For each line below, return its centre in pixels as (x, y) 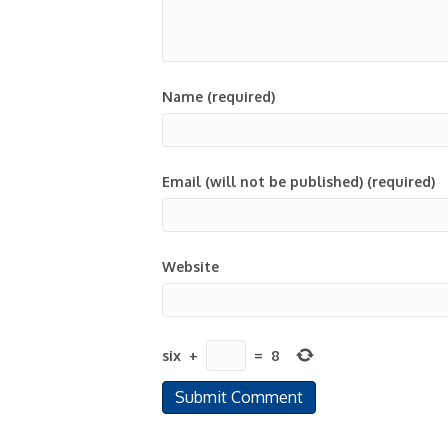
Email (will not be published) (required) (298, 181)
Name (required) (218, 96)
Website (190, 266)
